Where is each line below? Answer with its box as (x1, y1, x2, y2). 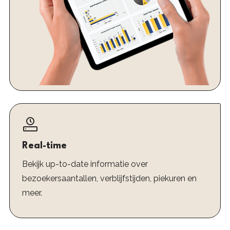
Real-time (22, 141, 67, 151)
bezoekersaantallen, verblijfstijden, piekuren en (22, 174, 197, 184)
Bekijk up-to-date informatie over (22, 159, 148, 169)
